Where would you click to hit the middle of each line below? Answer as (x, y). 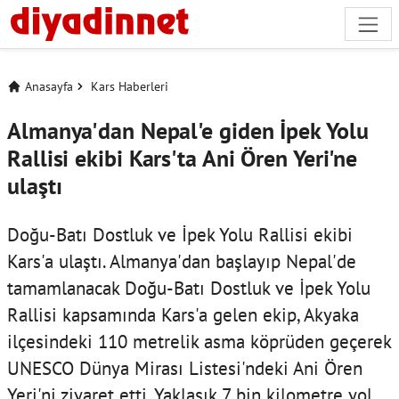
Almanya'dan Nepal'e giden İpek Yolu (188, 130)
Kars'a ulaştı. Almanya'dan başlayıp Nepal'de (182, 261)
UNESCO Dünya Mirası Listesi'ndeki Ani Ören (185, 367)
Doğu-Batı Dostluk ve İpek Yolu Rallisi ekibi (180, 234)
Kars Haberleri (130, 86)
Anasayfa (49, 86)
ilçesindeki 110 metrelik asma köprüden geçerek (199, 341)
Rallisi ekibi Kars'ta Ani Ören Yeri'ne (183, 158)
